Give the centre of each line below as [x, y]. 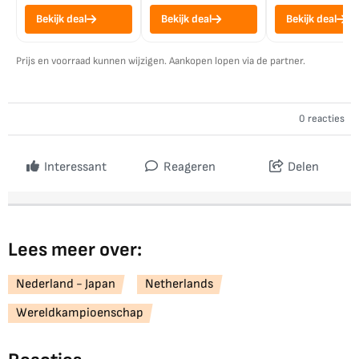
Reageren [188, 167]
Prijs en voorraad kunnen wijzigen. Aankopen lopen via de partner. [161, 61]
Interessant [75, 167]
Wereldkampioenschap [80, 313]
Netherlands [179, 284]
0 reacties [322, 118]
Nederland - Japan [66, 284]
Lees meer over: [75, 249]
